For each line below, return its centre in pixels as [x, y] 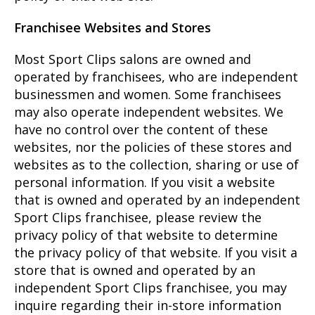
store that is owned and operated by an [135, 270]
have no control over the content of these [141, 130]
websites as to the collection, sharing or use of [156, 165]
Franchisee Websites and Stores [112, 28]
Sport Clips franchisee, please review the [138, 218]
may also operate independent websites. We [149, 112]
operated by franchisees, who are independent [156, 77]
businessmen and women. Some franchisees [148, 95]
